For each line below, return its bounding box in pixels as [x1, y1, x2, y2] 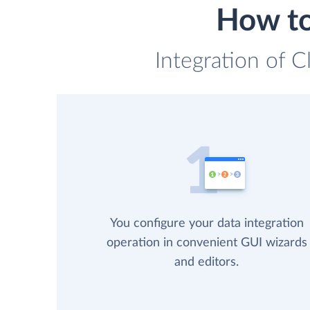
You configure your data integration [109, 217, 304, 230]
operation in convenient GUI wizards [106, 237, 307, 250]
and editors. [174, 256, 239, 269]
